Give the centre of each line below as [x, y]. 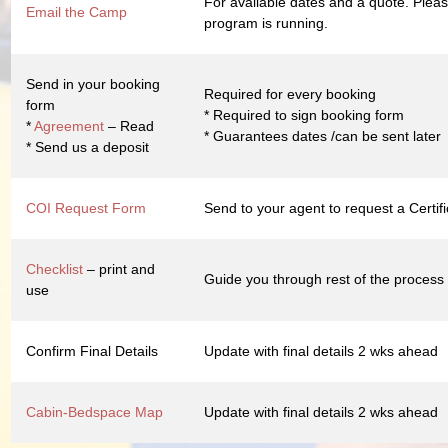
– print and [119, 268]
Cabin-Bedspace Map [94, 411]
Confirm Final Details [92, 350]
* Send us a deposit [87, 146]
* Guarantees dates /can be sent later [322, 135]
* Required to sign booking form [304, 114]
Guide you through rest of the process [324, 278]
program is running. [266, 22]
